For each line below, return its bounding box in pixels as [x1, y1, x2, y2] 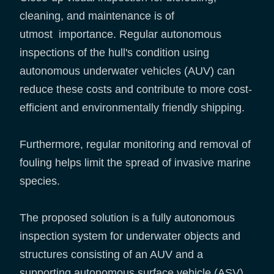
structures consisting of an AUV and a [20, 248, 203, 261]
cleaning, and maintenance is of [20, 10, 174, 23]
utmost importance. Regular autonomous [20, 28, 221, 41]
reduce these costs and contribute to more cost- [20, 83, 252, 96]
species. [20, 175, 60, 188]
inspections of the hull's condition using [20, 46, 209, 59]
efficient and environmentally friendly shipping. [20, 102, 248, 114]
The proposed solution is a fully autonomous [20, 212, 235, 224]
